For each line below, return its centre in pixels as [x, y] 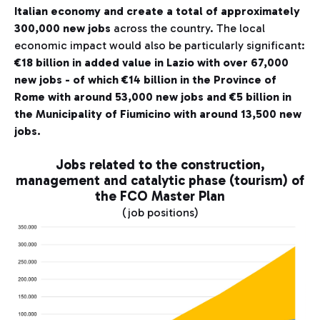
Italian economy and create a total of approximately [157, 11]
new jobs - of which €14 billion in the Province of [145, 80]
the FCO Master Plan [160, 196]
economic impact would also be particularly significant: [160, 46]
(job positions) [160, 213]
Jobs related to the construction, [160, 165]
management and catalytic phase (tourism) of [160, 181]
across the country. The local [189, 29]
